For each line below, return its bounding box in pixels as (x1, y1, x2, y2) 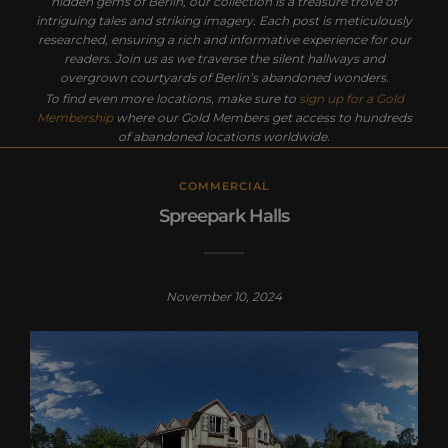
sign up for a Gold (298, 90, 404, 106)
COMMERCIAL (178, 179, 270, 194)
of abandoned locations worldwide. (118, 128, 330, 144)
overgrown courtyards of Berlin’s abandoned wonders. (59, 69, 389, 85)
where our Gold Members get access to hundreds (112, 109, 412, 125)
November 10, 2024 (166, 289, 282, 305)
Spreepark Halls (159, 205, 289, 228)
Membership (36, 109, 113, 125)
